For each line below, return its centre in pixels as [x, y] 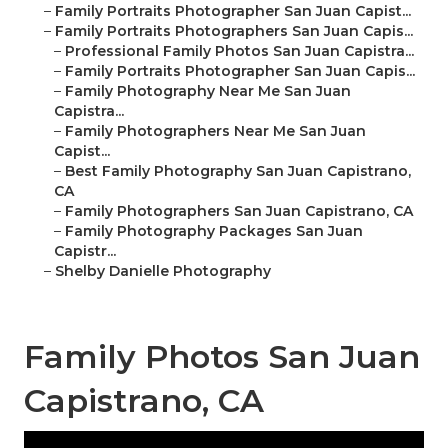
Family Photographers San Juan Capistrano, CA [239, 211]
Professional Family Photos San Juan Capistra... [239, 51]
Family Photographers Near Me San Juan [215, 131]
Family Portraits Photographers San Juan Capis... [234, 31]
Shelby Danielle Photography [163, 271]
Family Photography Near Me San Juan [208, 91]
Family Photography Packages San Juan [214, 231]
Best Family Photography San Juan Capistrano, [238, 171]
